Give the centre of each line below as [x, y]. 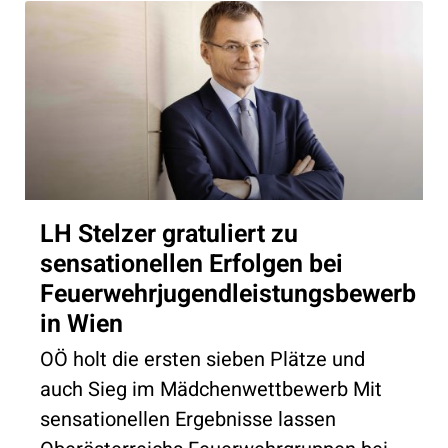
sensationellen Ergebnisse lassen [188, 419]
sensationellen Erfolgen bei [191, 264]
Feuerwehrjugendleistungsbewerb [228, 294]
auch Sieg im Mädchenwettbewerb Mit [211, 389]
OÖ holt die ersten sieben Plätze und [202, 359]
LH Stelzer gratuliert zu [169, 234]
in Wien [81, 324]
